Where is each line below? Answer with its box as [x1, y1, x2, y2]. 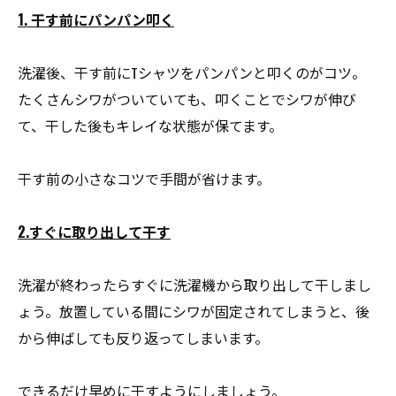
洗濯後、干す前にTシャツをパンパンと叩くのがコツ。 [18, 62, 366, 83]
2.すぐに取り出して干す [18, 221, 171, 242]
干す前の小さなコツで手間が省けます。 [18, 168, 270, 189]
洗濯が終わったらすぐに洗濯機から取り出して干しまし [18, 274, 371, 295]
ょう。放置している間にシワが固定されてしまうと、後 [18, 301, 369, 322]
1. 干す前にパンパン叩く [18, 9, 174, 30]
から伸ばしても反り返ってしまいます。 [18, 327, 269, 348]
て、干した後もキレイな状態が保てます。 [18, 115, 283, 136]
